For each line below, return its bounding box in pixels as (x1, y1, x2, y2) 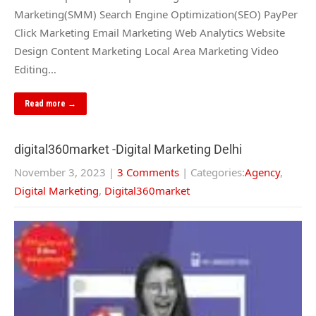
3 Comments (117, 165, 179, 179)
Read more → (25, 99, 76, 109)
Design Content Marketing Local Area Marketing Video (14, 44, 279, 58)
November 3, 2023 (14, 165, 106, 179)
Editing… (14, 62, 56, 76)
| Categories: (182, 165, 245, 179)
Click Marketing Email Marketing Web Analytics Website (14, 25, 285, 39)
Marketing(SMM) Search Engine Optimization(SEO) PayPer (14, 7, 298, 21)
